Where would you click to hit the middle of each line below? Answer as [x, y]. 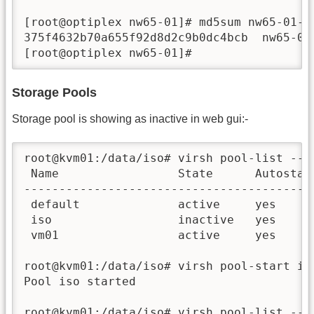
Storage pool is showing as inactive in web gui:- [130, 118]
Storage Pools [54, 92]
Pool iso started [80, 282]
